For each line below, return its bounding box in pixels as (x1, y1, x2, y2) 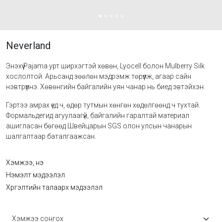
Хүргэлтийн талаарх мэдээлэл (6, 183, 103, 191)
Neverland (6, 40, 51, 52)
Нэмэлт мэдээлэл (6, 171, 65, 179)
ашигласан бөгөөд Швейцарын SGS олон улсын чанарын (6, 122, 192, 130)
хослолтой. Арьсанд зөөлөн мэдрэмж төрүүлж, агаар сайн (6, 72, 191, 80)
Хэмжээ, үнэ (6, 159, 44, 166)
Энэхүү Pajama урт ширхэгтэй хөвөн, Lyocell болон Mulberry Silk (6, 62, 205, 70)
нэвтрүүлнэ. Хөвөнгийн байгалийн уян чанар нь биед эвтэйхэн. (6, 83, 205, 91)
